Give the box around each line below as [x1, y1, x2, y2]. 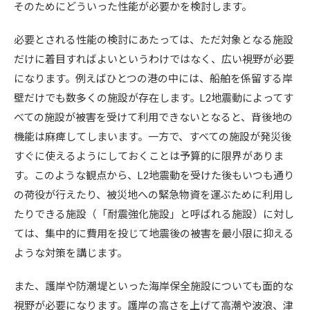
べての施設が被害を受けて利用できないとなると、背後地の [14, 111, 293, 124]
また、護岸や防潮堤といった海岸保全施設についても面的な [14, 280, 293, 293]
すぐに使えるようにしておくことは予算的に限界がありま [14, 150, 284, 163]
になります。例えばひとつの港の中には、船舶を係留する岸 [14, 73, 293, 85]
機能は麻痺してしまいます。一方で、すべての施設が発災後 [14, 131, 291, 143]
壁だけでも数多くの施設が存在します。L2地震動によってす [14, 92, 293, 104]
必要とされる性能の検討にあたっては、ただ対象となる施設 [14, 34, 293, 46]
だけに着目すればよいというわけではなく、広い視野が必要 [14, 53, 294, 66]
